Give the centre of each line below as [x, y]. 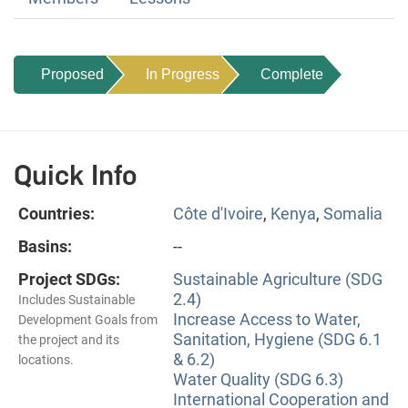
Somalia [353, 213]
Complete [292, 74]
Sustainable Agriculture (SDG [278, 279]
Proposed [72, 74]
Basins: [45, 246]
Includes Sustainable [76, 299]
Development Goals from [88, 319]
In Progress [183, 74]
